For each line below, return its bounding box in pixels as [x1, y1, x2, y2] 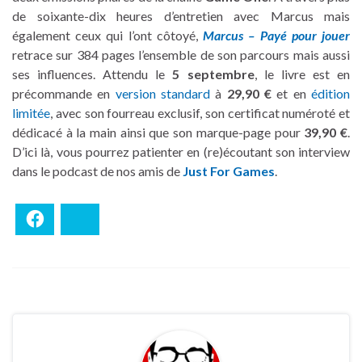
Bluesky [91, 212, 131, 226]
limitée [12, 105, 50, 120]
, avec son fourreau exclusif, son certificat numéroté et [50, 105, 350, 120]
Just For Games [183, 163, 275, 179]
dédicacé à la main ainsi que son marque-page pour [12, 124, 305, 140]
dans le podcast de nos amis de [12, 163, 183, 179]
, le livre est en [254, 66, 351, 82]
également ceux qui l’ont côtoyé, [12, 27, 204, 43]
